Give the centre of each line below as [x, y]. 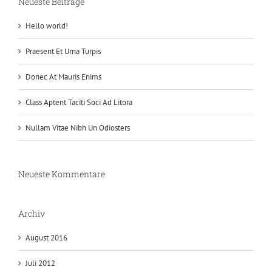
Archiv [32, 213]
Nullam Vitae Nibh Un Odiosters [78, 127]
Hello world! [47, 25]
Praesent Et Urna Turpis [63, 51]
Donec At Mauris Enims [63, 76]
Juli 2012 [40, 263]
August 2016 [46, 237]
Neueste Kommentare [62, 174]
